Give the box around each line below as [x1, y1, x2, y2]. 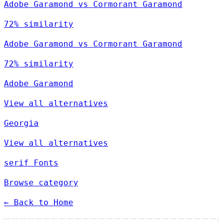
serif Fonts [4, 158, 58, 168]
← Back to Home [4, 198, 73, 208]
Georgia [4, 118, 39, 128]
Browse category [4, 178, 78, 188]
